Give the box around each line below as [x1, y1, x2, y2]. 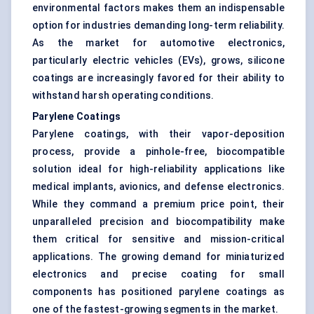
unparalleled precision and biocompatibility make [32, 216, 285, 228]
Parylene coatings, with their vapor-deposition [32, 128, 285, 140]
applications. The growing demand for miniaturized [32, 251, 285, 263]
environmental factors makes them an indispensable [32, 2, 285, 14]
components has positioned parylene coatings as [32, 286, 285, 298]
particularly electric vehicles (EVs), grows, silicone [32, 55, 285, 67]
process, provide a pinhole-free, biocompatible [32, 146, 285, 158]
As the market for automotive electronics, [32, 37, 285, 49]
